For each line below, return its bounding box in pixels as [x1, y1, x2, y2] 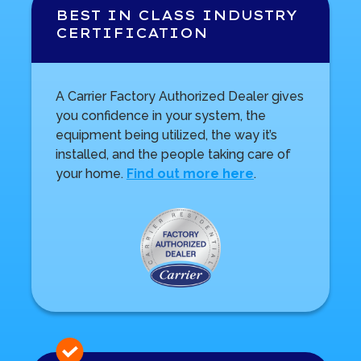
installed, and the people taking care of [55, 146, 291, 162]
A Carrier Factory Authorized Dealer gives [55, 88, 304, 104]
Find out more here [126, 165, 254, 181]
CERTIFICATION [55, 24, 208, 41]
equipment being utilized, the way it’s [55, 127, 277, 143]
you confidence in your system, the [55, 107, 266, 123]
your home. [55, 165, 127, 181]
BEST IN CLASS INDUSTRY [55, 6, 297, 23]
